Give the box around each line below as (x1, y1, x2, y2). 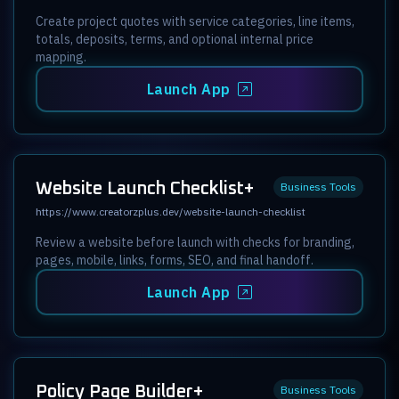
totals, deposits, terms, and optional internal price (36, 30, 313, 47)
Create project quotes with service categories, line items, (36, 12, 354, 29)
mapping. (36, 48, 86, 65)
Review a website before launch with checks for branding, (36, 233, 354, 250)
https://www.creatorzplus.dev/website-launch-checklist (36, 204, 305, 218)
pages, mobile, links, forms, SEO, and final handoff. (36, 251, 313, 268)
